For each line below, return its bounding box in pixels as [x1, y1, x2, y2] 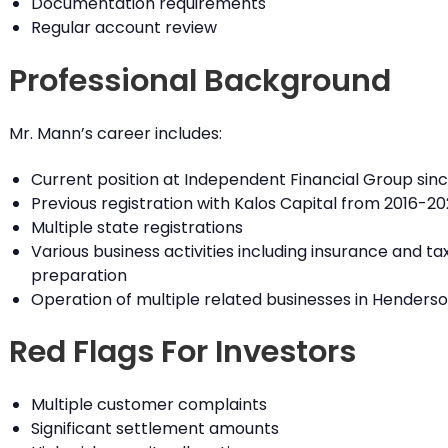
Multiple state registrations [30, 215, 243, 239]
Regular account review [30, 16, 217, 40]
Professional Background [8, 58, 391, 102]
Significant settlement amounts [30, 417, 279, 441]
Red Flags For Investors [8, 330, 356, 374]
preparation [30, 263, 127, 287]
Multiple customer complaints [30, 393, 267, 417]
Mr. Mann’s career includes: [8, 121, 222, 145]
